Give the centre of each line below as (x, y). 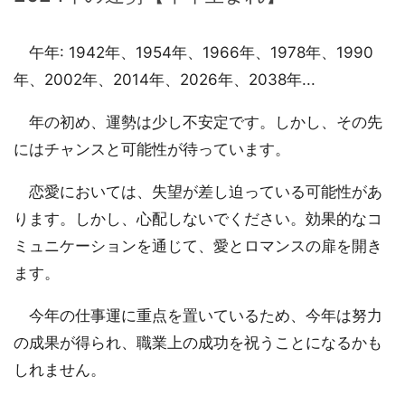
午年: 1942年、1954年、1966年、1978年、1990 (193, 53)
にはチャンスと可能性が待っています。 (152, 150)
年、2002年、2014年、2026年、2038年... (165, 80)
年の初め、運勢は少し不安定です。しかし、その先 (198, 122)
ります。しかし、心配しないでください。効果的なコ (198, 219)
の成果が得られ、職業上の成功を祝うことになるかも (198, 343)
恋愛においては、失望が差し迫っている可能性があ (198, 192)
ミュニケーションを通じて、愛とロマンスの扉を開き (198, 246)
